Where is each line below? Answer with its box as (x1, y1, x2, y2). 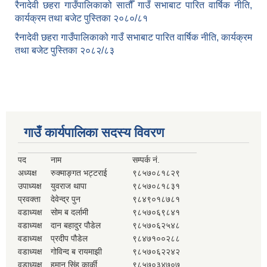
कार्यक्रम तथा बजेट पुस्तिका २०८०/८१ (15, 13, 148, 24)
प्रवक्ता (18, 194, 41, 204)
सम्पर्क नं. (132, 155, 160, 165)
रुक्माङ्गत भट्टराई (51, 168, 107, 178)
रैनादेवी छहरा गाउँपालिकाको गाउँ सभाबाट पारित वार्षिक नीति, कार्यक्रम (15, 32, 252, 43)
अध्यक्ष (18, 168, 37, 178)
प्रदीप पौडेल (51, 234, 88, 244)
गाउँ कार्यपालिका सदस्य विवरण (24, 125, 164, 141)
